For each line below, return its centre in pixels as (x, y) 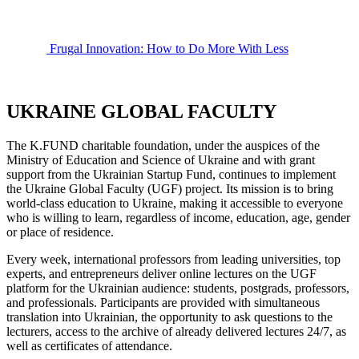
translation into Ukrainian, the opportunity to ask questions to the (169, 317)
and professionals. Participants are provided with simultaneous (163, 302)
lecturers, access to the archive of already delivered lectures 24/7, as (176, 331)
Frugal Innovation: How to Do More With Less (169, 48)
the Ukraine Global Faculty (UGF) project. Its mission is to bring (170, 188)
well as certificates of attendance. (89, 345)
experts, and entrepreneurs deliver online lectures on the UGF (161, 273)
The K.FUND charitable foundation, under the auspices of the (163, 145)
